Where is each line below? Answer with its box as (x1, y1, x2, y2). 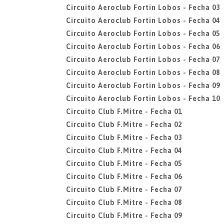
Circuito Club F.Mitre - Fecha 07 (66, 185, 182, 193)
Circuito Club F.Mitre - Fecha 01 (66, 107, 182, 115)
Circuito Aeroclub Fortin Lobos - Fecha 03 (66, 3, 220, 11)
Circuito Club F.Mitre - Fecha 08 (66, 198, 182, 206)
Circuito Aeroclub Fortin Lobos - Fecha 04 (66, 16, 220, 24)
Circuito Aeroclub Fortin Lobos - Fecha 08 (66, 68, 220, 76)
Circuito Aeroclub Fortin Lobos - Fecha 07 (66, 55, 220, 63)
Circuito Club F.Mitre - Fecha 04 (66, 146, 182, 154)
